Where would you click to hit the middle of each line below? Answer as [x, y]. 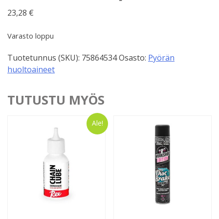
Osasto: [133, 57]
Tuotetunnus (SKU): [44, 57]
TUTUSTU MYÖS [56, 100]
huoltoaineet [31, 69]
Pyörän [161, 57]
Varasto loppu [31, 35]
